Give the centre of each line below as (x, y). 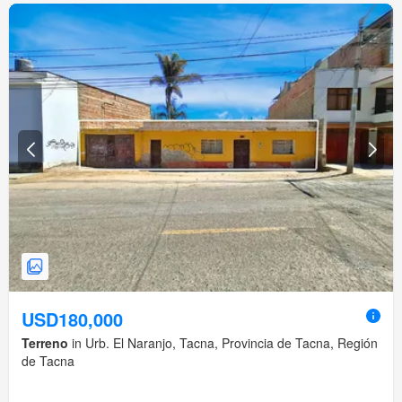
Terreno (45, 343)
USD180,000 (72, 319)
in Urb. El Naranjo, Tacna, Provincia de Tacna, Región (223, 343)
